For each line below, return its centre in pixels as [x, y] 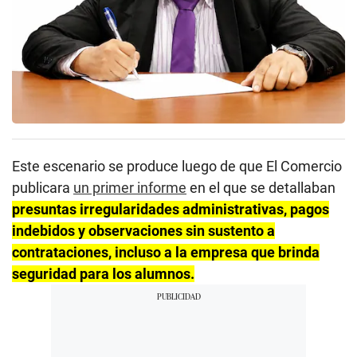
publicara [43, 187]
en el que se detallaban [261, 187]
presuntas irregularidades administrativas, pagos [171, 209]
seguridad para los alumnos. [103, 273]
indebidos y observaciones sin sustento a [143, 230]
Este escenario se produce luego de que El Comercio [177, 166]
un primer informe [130, 187]
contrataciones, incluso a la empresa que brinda [166, 252]
